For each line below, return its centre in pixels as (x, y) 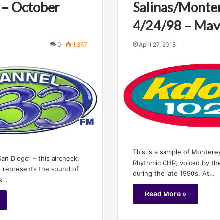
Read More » (165, 193)
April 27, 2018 (157, 44)
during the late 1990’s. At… (174, 173)
